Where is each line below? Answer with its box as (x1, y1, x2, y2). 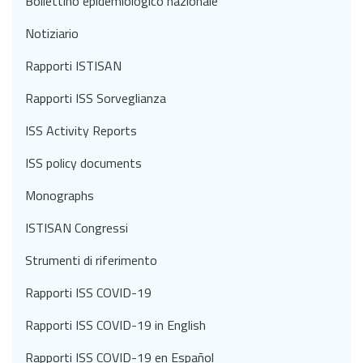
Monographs (25, 186, 94, 205)
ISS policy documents (25, 153, 142, 173)
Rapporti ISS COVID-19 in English (25, 315, 206, 335)
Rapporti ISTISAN (25, 56, 122, 75)
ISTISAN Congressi (25, 218, 128, 237)
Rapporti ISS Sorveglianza (25, 88, 166, 108)
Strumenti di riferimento (25, 250, 157, 270)
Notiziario (25, 23, 79, 43)
